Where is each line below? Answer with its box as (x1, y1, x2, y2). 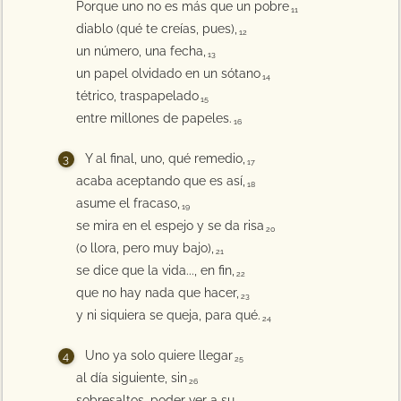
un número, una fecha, (75, 44, 206, 58)
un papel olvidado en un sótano (75, 66, 260, 81)
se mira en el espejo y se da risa (75, 218, 264, 233)
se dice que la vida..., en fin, (75, 263, 235, 277)
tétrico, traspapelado (75, 89, 199, 103)
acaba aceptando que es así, (75, 174, 245, 188)
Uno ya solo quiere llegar (84, 348, 233, 363)
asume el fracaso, (75, 196, 180, 210)
